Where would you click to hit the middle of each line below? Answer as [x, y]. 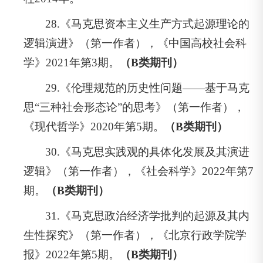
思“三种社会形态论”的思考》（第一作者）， [134, 107]
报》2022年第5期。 [72, 254]
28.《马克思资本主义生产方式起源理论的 [148, 23]
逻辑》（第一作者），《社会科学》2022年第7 [139, 171]
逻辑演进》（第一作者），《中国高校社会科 [135, 43]
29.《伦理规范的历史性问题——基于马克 [148, 87]
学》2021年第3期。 [72, 62]
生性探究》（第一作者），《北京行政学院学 [135, 235]
